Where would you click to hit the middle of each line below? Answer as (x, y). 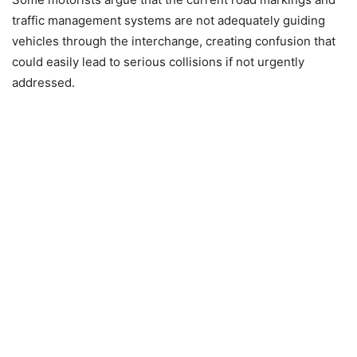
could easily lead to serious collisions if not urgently (158, 61)
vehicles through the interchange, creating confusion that (174, 41)
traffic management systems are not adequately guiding (169, 20)
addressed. (43, 82)
